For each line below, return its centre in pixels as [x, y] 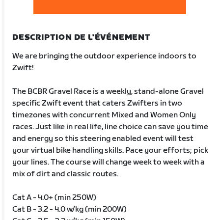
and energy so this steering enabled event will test [103, 138]
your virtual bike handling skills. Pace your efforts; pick [110, 150]
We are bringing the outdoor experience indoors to [105, 56]
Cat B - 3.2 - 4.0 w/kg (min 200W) [70, 209]
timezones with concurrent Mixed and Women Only [104, 115]
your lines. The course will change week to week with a [109, 162]
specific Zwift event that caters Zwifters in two [97, 103]
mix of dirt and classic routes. [66, 174]
